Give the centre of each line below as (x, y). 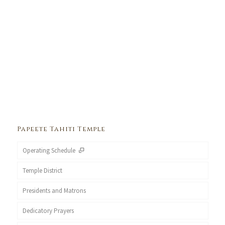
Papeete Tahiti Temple (61, 129)
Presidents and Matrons (54, 191)
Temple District (42, 171)
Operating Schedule (49, 150)
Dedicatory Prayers (48, 211)
